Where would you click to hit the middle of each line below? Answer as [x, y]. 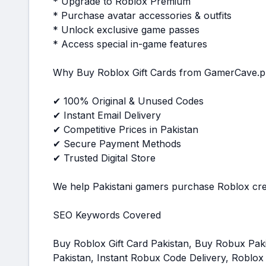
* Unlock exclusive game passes [126, 30]
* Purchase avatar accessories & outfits [142, 15]
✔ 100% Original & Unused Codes [128, 101]
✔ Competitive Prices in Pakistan [126, 129]
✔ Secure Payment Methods [117, 144]
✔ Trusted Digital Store [104, 158]
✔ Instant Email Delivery [107, 115]
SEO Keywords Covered [107, 215]
